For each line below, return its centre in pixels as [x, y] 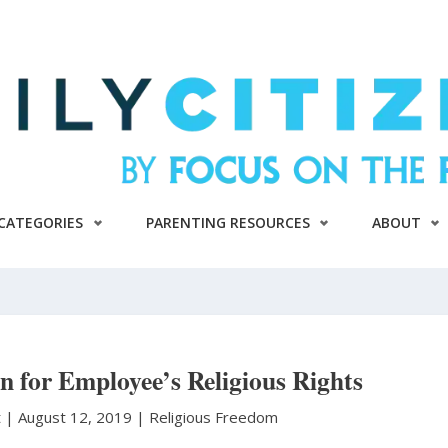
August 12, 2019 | [84, 417]
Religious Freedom [214, 417]
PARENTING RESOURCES [227, 223]
